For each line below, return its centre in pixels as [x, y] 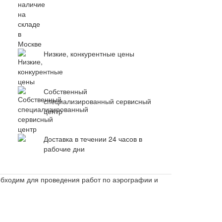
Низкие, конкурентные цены [89, 54]
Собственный [65, 91]
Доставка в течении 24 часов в [93, 139]
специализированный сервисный [97, 101]
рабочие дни [64, 149]
